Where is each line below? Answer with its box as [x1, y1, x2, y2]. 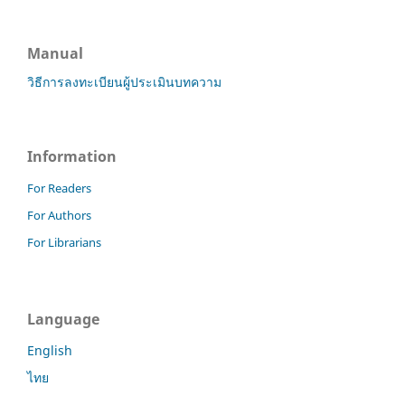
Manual [27, 42, 83, 63]
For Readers [27, 179, 91, 196]
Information [27, 146, 117, 166]
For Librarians [27, 233, 101, 250]
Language [27, 308, 99, 329]
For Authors [27, 206, 91, 223]
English [27, 341, 72, 359]
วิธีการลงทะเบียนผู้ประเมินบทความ [27, 72, 221, 90]
